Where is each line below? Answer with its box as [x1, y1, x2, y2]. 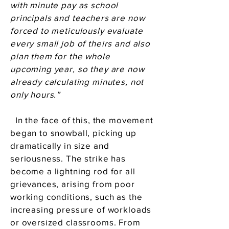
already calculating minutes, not [10, 77, 144, 86]
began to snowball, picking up [10, 128, 136, 138]
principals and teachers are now [10, 13, 145, 22]
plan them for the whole [10, 51, 110, 61]
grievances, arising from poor [10, 179, 135, 189]
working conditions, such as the [10, 192, 143, 201]
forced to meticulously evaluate [10, 26, 143, 35]
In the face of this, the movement [10, 115, 153, 125]
